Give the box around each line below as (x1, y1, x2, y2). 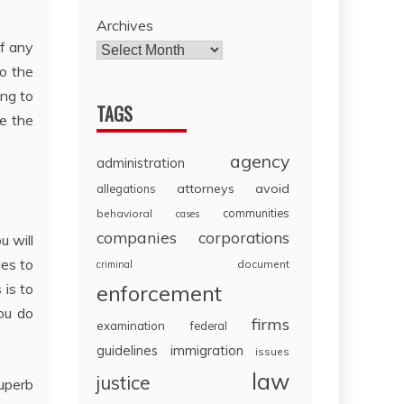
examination (96, 318, 166, 334)
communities (223, 206, 289, 221)
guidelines (96, 342, 159, 360)
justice (96, 371, 151, 395)
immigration (170, 342, 243, 360)
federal (189, 318, 227, 334)
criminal (96, 258, 133, 271)
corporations (198, 228, 289, 248)
